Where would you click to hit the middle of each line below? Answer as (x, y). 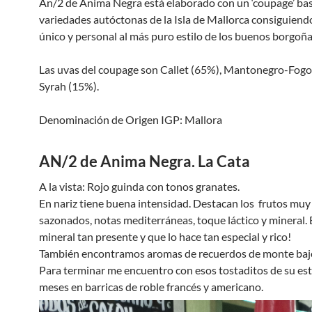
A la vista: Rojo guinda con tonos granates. (139, 186)
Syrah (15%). (69, 86)
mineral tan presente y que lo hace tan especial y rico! (165, 236)
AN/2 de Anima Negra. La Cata (145, 161)
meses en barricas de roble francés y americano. (151, 287)
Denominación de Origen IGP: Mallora (131, 119)
